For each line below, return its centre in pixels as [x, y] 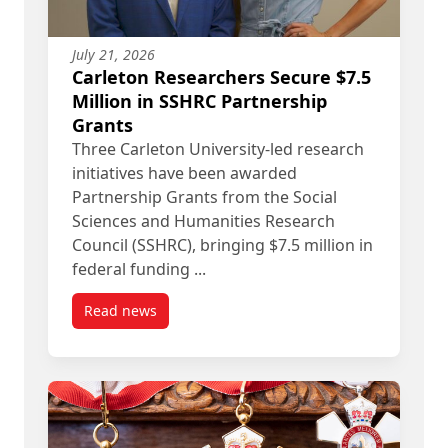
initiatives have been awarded [184, 172]
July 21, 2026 [113, 54]
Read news [120, 310]
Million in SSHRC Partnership [199, 100]
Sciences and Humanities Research [203, 220]
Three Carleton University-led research [218, 148]
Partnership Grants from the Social [204, 196]
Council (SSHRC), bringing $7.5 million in [222, 244]
